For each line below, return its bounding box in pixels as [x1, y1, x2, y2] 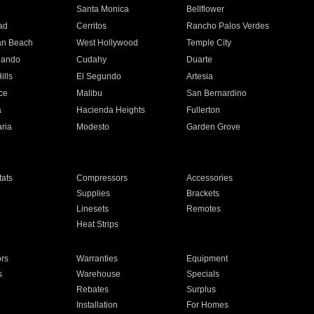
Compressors [76, 173, 128, 183]
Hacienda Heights [76, 105, 145, 115]
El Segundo [76, 71, 121, 81]
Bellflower [186, 4, 225, 14]
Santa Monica [76, 4, 129, 14]
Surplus [186, 285, 217, 294]
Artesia [186, 71, 214, 81]
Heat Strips [76, 219, 118, 229]
